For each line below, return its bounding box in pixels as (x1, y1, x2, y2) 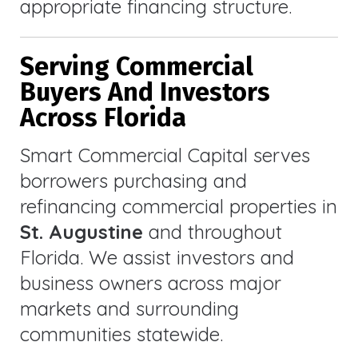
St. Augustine (20, 220, 143, 245)
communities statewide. (20, 322, 223, 347)
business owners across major (20, 271, 281, 296)
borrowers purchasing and (20, 169, 247, 193)
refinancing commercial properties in (20, 194, 337, 219)
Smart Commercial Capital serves (20, 143, 310, 168)
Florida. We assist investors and (20, 245, 294, 270)
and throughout (143, 220, 282, 245)
